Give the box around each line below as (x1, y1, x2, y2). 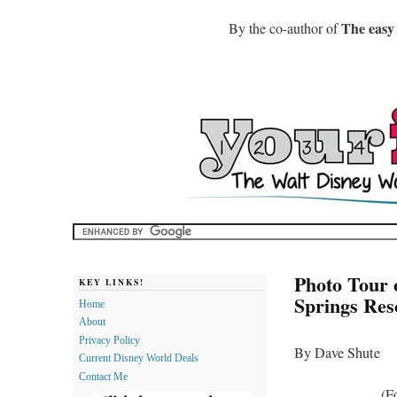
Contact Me (79, 371, 128, 383)
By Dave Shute (294, 343, 380, 362)
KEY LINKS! (79, 276, 144, 288)
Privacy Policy (79, 334, 140, 346)
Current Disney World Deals (79, 353, 198, 364)
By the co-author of (229, 19, 341, 37)
